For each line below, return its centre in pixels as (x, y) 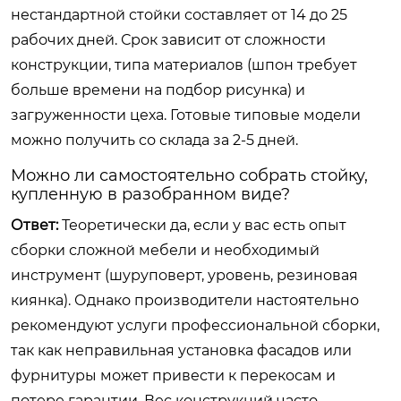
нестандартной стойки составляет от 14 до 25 (179, 14)
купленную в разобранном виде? (150, 194)
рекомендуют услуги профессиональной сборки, (195, 325)
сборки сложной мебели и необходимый (165, 250)
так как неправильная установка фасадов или (181, 350)
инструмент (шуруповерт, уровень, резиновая (184, 275)
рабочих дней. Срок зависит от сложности (168, 39)
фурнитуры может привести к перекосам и (173, 375)
